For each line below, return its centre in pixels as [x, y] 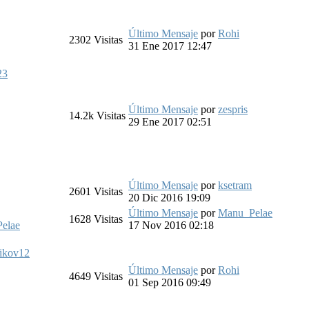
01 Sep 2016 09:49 [170, 282]
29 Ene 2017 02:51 [170, 121]
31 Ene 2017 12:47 [170, 46]
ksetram [235, 185]
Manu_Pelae [245, 212]
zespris [233, 109]
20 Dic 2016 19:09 [169, 197]
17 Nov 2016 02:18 [171, 225]
